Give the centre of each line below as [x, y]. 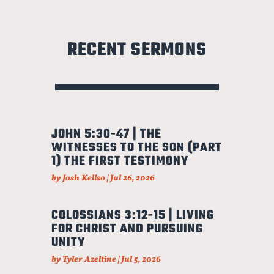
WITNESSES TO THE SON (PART [136, 148]
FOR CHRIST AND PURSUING [127, 229]
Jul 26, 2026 [132, 179]
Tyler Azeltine [89, 260]
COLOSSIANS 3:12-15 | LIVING [132, 216]
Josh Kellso [83, 179]
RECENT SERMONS [137, 50]
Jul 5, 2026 [141, 260]
